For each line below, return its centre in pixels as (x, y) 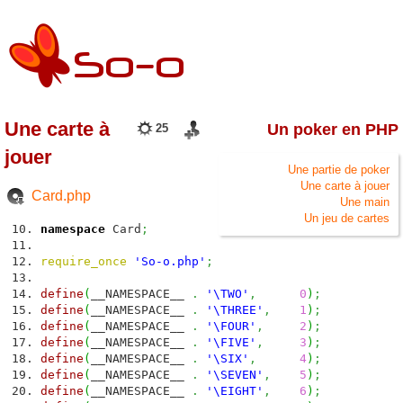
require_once (84, 261)
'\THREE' (235, 310)
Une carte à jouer (345, 185)
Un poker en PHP (333, 130)
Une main (365, 201)
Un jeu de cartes (347, 218)
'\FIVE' (231, 342)
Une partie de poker (339, 169)
